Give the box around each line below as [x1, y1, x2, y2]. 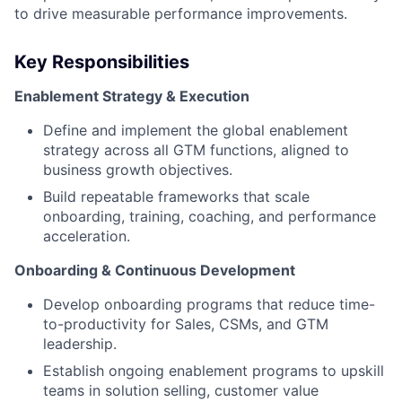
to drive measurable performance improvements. [14, 4, 347, 22]
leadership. [43, 334, 117, 353]
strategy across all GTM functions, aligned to [43, 140, 349, 159]
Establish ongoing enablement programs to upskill [43, 361, 384, 380]
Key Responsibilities [14, 50, 189, 73]
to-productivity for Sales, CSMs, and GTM [43, 314, 328, 333]
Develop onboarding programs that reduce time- [43, 294, 375, 313]
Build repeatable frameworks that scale [43, 187, 310, 205]
